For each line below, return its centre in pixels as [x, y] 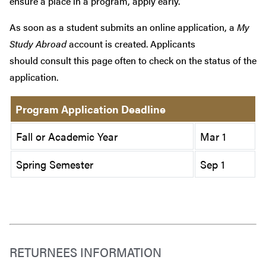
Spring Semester [55, 164]
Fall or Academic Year [67, 136]
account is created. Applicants [131, 43]
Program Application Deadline [91, 109]
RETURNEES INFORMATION [85, 251]
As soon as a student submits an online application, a [123, 27]
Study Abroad [38, 43]
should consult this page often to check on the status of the [133, 60]
